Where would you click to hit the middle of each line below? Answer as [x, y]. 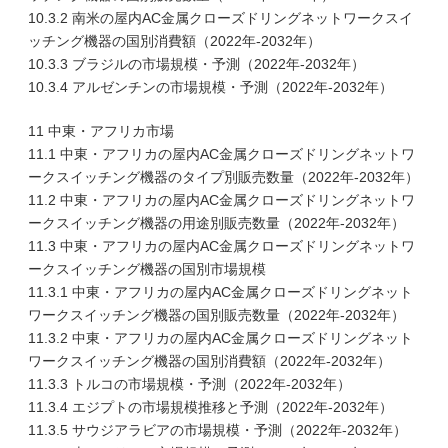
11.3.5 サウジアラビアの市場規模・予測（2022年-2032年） [217, 430]
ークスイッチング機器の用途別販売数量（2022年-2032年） [216, 223]
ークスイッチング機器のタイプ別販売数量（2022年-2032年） [223, 177]
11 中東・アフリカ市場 [101, 131]
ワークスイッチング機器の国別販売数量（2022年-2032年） [216, 315]
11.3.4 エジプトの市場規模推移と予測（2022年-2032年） [210, 407]
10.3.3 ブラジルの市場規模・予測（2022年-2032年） [196, 64]
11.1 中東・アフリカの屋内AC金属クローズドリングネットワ [221, 154]
